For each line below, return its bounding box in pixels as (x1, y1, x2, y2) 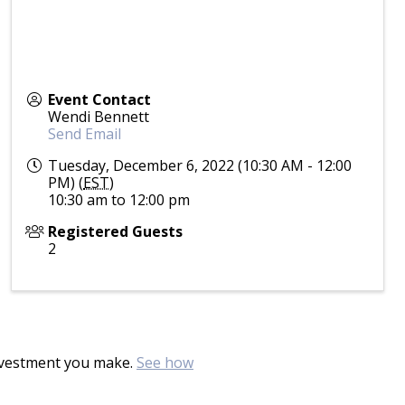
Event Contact (48, 89, 152, 110)
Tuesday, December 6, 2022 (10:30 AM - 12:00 (48, 155, 353, 176)
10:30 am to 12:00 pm (48, 190, 191, 211)
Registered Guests (48, 221, 184, 242)
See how (137, 353, 193, 373)
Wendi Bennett (48, 107, 150, 127)
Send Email (48, 124, 122, 145)
